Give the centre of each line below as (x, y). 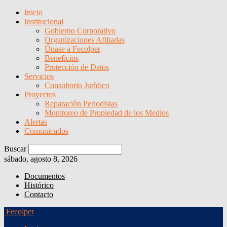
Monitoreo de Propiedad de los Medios (107, 113)
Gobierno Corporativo (80, 31)
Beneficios (62, 58)
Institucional (44, 22)
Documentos (45, 176)
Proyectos (40, 94)
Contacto (39, 194)
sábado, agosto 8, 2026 (41, 159)
